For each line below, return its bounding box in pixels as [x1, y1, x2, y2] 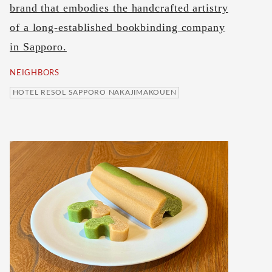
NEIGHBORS [10, 69, 59, 77]
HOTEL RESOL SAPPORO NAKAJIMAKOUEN [12, 89, 177, 97]
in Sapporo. [10, 41, 67, 53]
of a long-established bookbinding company [10, 21, 225, 34]
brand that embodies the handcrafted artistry [10, 2, 228, 15]
